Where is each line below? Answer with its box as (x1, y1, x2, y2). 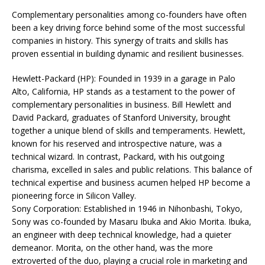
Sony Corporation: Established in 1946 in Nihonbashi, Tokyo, (12, 203, 243, 215)
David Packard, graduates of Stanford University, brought (12, 112, 231, 124)
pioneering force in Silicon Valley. (12, 190, 136, 202)
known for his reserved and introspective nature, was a (12, 138, 222, 150)
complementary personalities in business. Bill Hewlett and (12, 99, 231, 111)
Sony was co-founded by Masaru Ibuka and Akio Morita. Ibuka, (12, 216, 251, 228)
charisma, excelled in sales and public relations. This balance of (12, 164, 252, 176)
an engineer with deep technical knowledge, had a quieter (12, 229, 231, 241)
